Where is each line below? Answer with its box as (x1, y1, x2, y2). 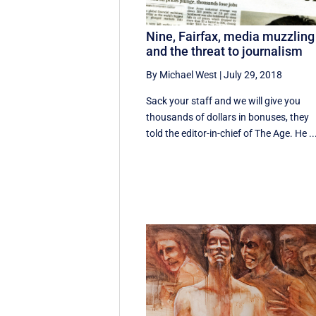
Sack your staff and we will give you (146, 95, 301, 107)
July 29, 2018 (224, 69, 283, 81)
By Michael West (146, 69, 218, 81)
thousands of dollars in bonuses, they (146, 111, 310, 123)
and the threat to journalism (146, 44, 303, 59)
